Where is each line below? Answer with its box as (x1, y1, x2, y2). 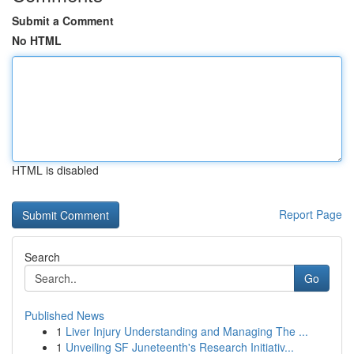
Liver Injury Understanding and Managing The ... (66, 323, 308, 339)
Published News (24, 307, 104, 323)
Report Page (279, 206, 342, 222)
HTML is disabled (12, 162, 99, 178)
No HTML (12, 32, 62, 48)
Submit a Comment (12, 13, 114, 28)
